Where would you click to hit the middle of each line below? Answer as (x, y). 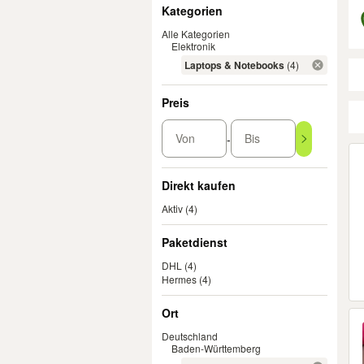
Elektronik (193, 46)
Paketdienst (195, 242)
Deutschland (190, 336)
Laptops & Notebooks (234, 65)
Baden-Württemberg (216, 348)
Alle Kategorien (196, 34)
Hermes (179, 279)
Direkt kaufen (199, 185)
